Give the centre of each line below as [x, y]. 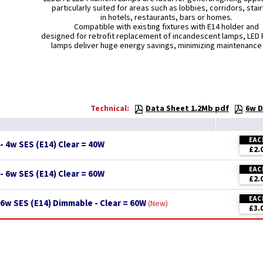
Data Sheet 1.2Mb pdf [187, 109]
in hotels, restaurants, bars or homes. [166, 18]
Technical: [110, 109]
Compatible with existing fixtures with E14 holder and [166, 27]
